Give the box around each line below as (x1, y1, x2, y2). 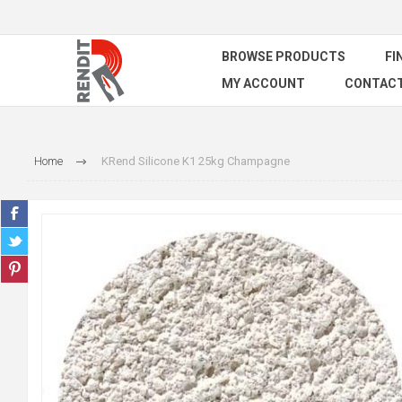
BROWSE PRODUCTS (222, 49, 345, 64)
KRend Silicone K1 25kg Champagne (100, 154, 290, 168)
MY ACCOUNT (222, 76, 305, 91)
